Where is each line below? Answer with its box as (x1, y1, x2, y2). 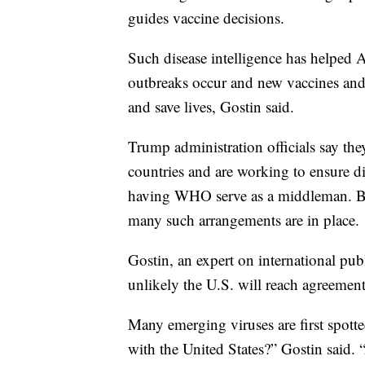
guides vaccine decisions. (128, 7, 284, 29)
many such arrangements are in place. (128, 209, 359, 231)
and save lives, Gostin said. (128, 96, 294, 117)
